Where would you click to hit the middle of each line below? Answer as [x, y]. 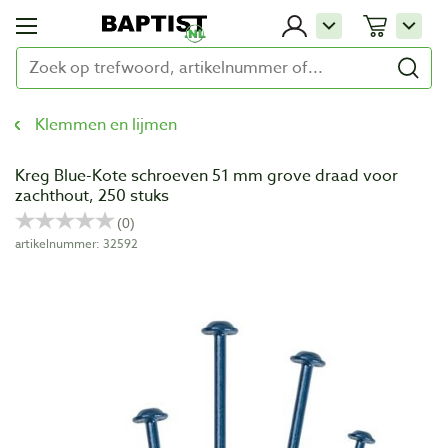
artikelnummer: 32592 [76, 243]
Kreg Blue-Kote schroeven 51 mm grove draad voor [206, 176]
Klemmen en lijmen [106, 125]
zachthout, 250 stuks [92, 196]
